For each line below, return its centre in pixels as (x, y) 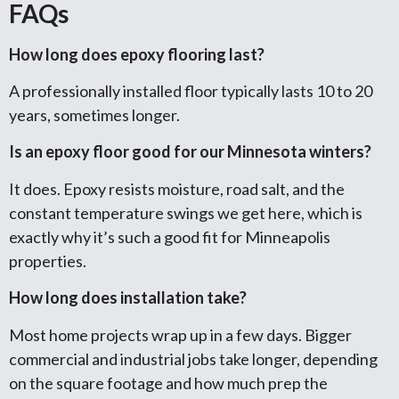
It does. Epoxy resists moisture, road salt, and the (177, 188)
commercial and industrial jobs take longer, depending (193, 358)
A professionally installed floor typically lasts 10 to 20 (191, 90)
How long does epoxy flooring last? (137, 54)
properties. (48, 261)
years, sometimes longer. (94, 114)
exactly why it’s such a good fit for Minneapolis (170, 236)
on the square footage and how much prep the (168, 383)
